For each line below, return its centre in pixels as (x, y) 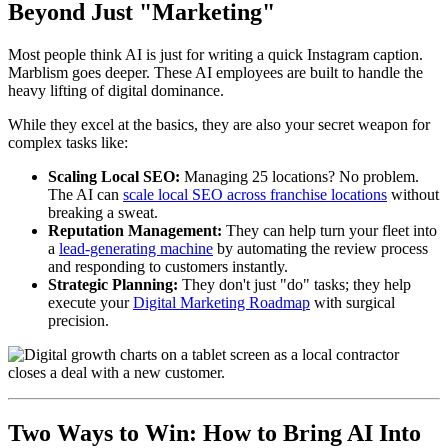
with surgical (352, 303)
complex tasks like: (68, 143)
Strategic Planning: (113, 285)
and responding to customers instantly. (168, 267)
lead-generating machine (136, 249)
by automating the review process (320, 249)
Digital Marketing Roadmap (221, 303)
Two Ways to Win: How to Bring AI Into (214, 432)
